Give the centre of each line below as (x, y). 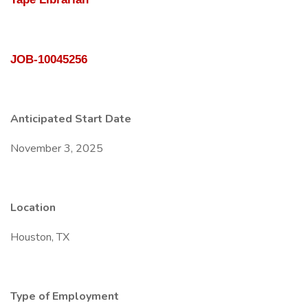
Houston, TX (40, 237)
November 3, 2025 (57, 148)
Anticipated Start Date (71, 119)
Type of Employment (65, 296)
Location (33, 208)
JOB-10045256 (49, 59)
